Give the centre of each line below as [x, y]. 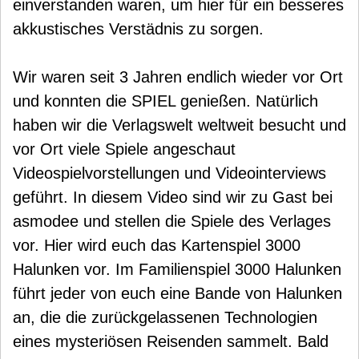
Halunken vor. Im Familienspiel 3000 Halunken [177, 269]
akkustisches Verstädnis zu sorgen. [138, 29]
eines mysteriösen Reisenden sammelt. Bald [171, 341]
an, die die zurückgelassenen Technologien [165, 317]
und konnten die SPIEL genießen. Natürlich [165, 101]
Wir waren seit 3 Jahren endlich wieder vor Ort [178, 77]
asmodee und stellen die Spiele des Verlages [172, 221]
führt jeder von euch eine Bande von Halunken [177, 293]
